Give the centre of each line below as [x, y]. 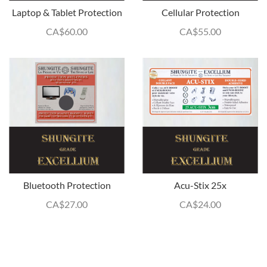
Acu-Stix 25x [200, 185]
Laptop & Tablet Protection [67, 12]
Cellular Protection [200, 12]
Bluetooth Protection [67, 185]
